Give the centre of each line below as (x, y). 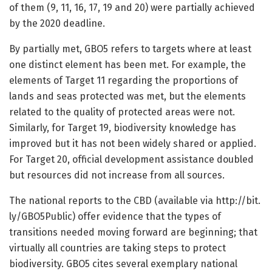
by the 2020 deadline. (57, 24)
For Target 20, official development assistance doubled (131, 160)
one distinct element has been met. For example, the (127, 65)
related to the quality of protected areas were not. (122, 112)
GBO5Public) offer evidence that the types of (121, 217)
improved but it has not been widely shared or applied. (133, 144)
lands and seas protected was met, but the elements (127, 97)
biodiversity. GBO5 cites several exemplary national (123, 264)
